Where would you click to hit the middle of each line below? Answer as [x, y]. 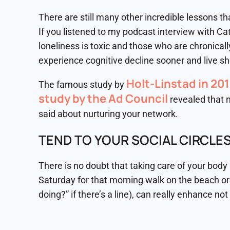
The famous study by [82, 84]
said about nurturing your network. [108, 114]
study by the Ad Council [103, 99]
